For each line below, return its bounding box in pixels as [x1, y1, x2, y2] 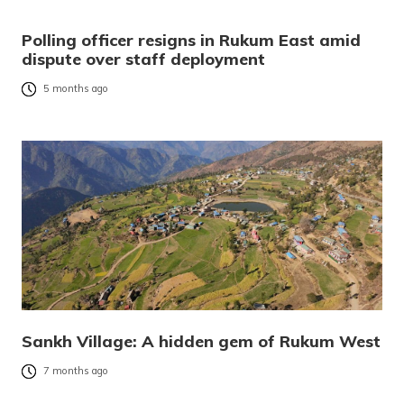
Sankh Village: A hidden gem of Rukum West [22, 331, 381, 353]
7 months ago [43, 364, 108, 378]
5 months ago [43, 82, 108, 96]
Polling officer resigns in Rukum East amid [22, 30, 361, 51]
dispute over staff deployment [22, 49, 265, 70]
